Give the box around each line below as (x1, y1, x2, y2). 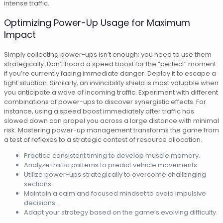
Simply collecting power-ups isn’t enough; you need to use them (4, 49, 212, 59)
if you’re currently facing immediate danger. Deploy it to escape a (4, 68, 216, 78)
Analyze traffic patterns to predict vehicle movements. (24, 160, 199, 170)
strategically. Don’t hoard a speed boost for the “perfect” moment (4, 59, 216, 69)
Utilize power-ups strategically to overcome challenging (24, 169, 206, 179)
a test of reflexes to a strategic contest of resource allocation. (4, 134, 202, 144)
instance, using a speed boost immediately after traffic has (4, 106, 194, 116)
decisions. (24, 198, 57, 208)
